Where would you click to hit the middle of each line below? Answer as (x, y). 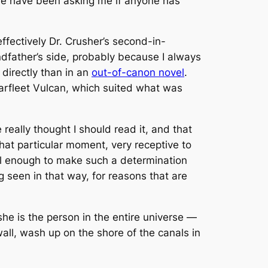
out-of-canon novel (138, 73)
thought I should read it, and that (111, 130)
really (18, 130)
